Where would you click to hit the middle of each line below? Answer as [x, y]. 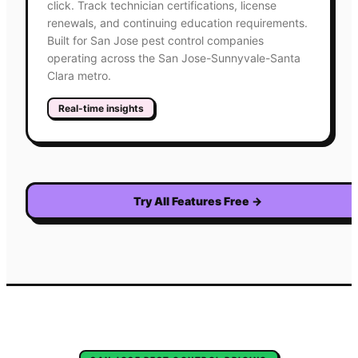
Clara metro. [79, 75]
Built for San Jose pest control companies [155, 40]
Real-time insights [101, 108]
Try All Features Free [192, 201]
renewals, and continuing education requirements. [177, 22]
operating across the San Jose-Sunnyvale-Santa [174, 58]
